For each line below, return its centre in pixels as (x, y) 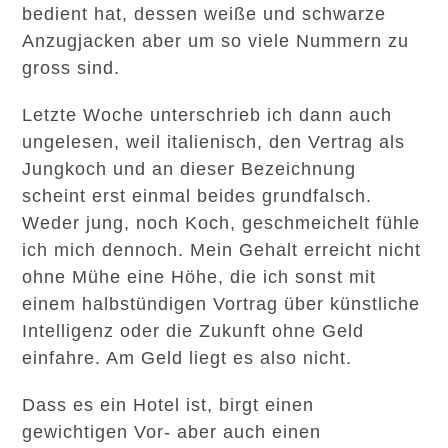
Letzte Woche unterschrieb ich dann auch (207, 115)
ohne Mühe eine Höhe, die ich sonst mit (199, 277)
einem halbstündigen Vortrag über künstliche (221, 304)
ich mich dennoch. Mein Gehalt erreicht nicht (222, 250)
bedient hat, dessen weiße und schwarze (204, 14)
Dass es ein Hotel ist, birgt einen (168, 405)
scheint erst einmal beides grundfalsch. (197, 196)
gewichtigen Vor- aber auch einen (172, 432)
